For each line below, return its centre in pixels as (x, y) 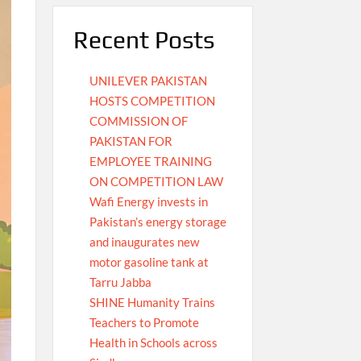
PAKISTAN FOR (131, 141)
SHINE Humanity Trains (152, 303)
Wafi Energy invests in (148, 202)
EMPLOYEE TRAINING (150, 162)
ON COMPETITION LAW (156, 182)
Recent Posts (143, 39)
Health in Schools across (153, 343)
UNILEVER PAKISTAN (148, 81)
